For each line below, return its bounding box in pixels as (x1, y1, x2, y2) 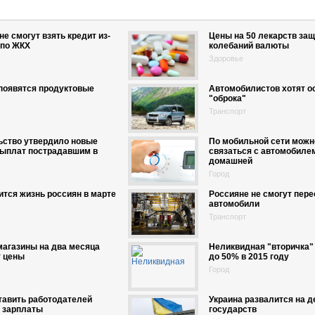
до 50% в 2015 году (208, 252, 289, 262)
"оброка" (208, 94, 246, 103)
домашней (208, 156, 252, 166)
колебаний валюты (208, 41, 289, 51)
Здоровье (208, 54, 243, 63)
